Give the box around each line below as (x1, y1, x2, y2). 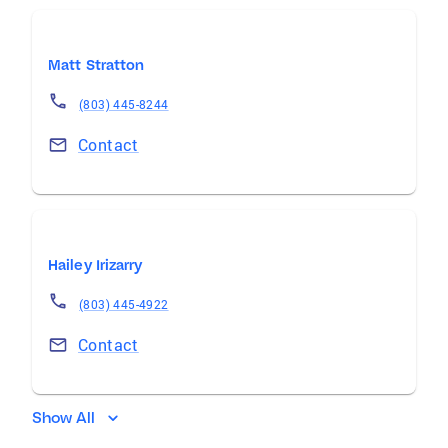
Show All (32, 408, 96, 427)
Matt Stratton (48, 56, 145, 74)
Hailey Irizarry (48, 256, 143, 274)
